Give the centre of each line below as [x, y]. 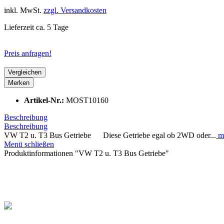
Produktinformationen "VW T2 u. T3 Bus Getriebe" [86, 153]
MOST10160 [87, 100]
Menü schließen [29, 144]
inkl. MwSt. [24, 10]
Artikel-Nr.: [45, 100]
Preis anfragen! [28, 53]
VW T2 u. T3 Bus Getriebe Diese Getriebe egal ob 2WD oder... [110, 135]
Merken [19, 82]
